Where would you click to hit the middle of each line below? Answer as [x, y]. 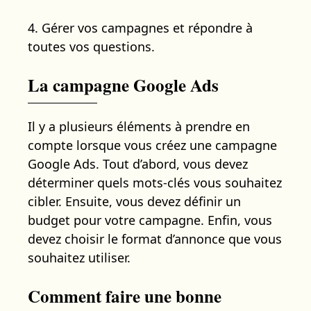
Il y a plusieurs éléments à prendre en [139, 126]
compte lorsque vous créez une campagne [152, 145]
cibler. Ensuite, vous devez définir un [134, 201]
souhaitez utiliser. [79, 257]
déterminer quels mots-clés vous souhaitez [155, 182]
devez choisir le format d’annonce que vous [155, 238]
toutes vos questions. [91, 46]
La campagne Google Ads [123, 85]
